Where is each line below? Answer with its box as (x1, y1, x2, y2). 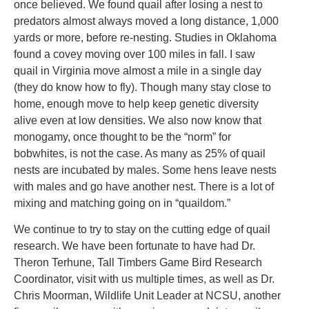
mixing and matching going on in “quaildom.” (14, 197, 230, 210)
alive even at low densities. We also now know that (14, 114, 261, 127)
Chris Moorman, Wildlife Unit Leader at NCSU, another (14, 290, 281, 302)
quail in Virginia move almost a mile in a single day (14, 65, 261, 77)
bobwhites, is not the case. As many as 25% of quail (14, 148, 266, 160)
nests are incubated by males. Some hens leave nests (14, 164, 277, 177)
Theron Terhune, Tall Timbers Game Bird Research (14, 257, 262, 269)
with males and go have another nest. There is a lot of (14, 181, 274, 193)
